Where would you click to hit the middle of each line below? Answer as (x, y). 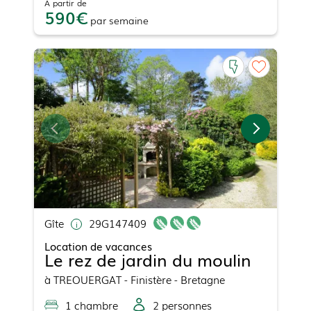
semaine (129, 20)
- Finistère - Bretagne (173, 279)
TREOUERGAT (87, 279)
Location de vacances (98, 246)
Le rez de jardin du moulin (148, 260)
